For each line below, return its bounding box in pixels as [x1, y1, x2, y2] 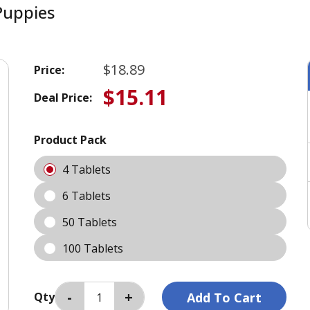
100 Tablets [62, 241, 126, 257]
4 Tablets [62, 162, 113, 178]
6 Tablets [62, 188, 113, 204]
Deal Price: [33, 89, 92, 105]
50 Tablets [62, 215, 120, 230]
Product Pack [33, 132, 107, 148]
